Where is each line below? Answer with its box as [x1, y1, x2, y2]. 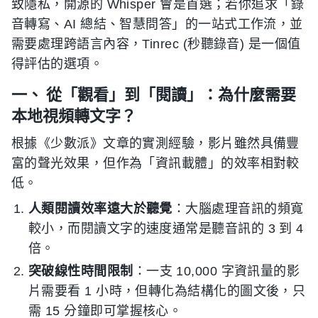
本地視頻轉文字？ [11, 106, 136, 125]
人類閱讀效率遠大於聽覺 [28, 201, 172, 216]
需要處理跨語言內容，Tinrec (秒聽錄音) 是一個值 [11, 36, 301, 51]
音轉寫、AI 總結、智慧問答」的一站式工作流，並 [11, 16, 303, 31]
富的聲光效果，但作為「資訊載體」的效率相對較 [11, 155, 300, 170]
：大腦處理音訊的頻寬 [172, 201, 304, 216]
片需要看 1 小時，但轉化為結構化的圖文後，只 [28, 283, 306, 298]
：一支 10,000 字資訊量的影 [133, 263, 300, 278]
